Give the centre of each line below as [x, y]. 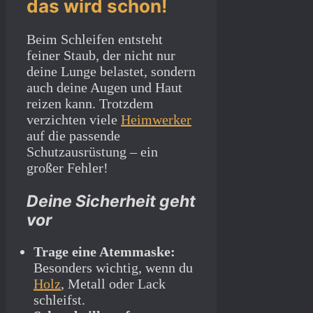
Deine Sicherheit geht [111, 202]
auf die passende [73, 136]
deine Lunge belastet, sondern [111, 72]
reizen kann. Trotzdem [90, 104]
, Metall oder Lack [113, 284]
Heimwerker [156, 120]
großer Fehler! [67, 168]
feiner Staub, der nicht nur [101, 56]
